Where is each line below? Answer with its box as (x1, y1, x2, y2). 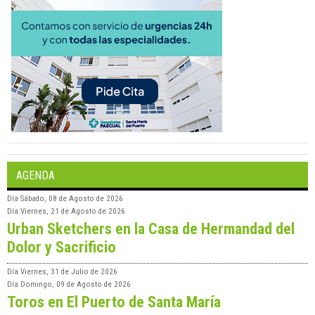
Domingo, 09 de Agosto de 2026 (20, 280, 131, 290)
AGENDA (16, 169, 55, 183)
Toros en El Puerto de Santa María (7, 292, 221, 311)
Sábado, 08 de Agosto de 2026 (20, 194, 123, 204)
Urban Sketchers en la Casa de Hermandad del (7, 219, 295, 238)
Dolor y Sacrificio (7, 238, 116, 257)
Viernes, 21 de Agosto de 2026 (20, 207, 125, 217)
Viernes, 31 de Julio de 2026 (20, 267, 117, 277)
